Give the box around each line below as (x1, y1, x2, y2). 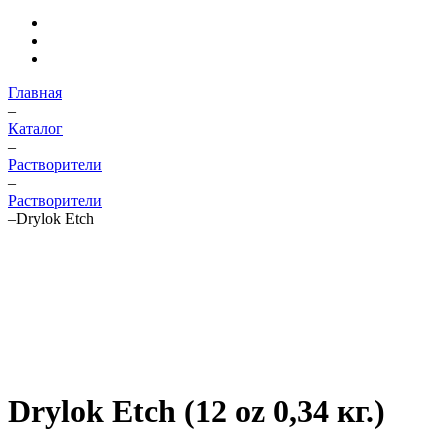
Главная (8, 84, 62, 101)
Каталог (8, 120, 63, 137)
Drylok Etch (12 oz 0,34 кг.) (8, 393, 385, 430)
